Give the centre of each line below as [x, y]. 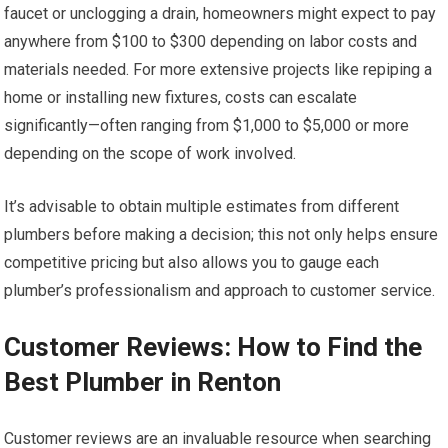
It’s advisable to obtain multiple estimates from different [202, 206]
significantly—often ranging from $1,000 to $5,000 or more [207, 125]
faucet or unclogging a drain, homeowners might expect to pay [220, 13]
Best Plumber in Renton [143, 381]
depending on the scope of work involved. [150, 153]
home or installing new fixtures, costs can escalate [181, 97]
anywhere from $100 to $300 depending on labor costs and [211, 41]
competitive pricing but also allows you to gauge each [192, 262]
